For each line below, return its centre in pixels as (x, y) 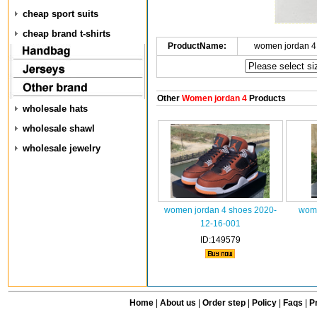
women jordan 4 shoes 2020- (220, 210)
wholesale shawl (59, 128)
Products (266, 98)
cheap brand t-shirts (67, 34)
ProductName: (197, 46)
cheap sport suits (60, 14)
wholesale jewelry (62, 148)
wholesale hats (55, 109)
